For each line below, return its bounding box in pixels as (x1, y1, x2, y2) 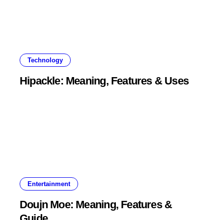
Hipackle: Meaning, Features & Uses (20, 74, 189, 87)
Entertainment (27, 180, 70, 188)
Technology (27, 56, 63, 64)
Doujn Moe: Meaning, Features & (20, 198, 172, 211)
